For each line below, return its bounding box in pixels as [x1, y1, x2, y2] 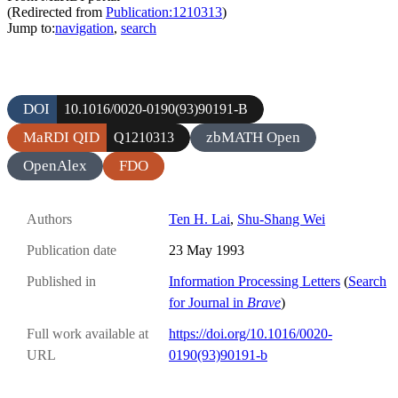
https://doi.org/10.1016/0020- [169, 326, 332, 342]
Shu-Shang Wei [237, 211, 325, 227]
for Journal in [169, 295, 247, 311]
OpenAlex [23, 156, 87, 174]
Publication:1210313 [106, 4, 222, 20]
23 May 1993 [169, 243, 244, 259]
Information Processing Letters [169, 274, 340, 290]
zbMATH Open [206, 128, 300, 146]
